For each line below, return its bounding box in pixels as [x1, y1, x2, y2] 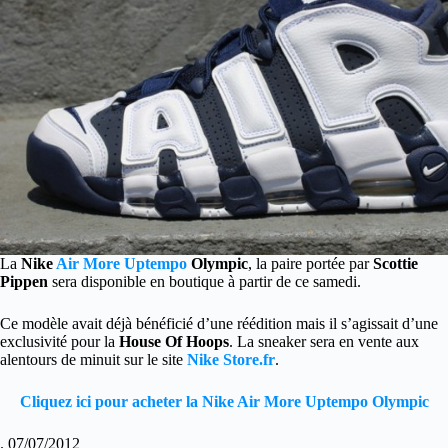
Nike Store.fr [187, 350, 275, 368]
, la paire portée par [248, 254, 369, 272]
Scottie [369, 254, 418, 272]
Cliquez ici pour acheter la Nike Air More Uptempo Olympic [19, 392, 429, 410]
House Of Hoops [119, 332, 229, 350]
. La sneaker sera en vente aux [229, 332, 419, 350]
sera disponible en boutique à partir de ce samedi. [48, 272, 361, 290]
